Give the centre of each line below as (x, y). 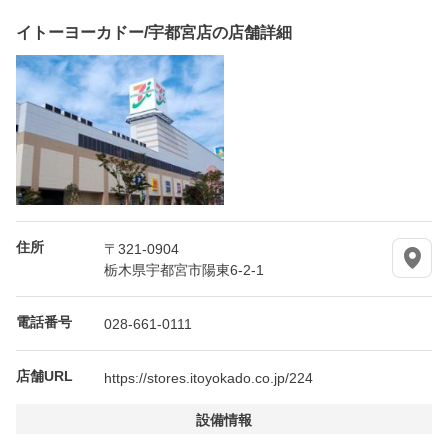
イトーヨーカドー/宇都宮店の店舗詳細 (154, 30)
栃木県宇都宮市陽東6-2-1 (184, 268)
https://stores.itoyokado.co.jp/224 (208, 376)
